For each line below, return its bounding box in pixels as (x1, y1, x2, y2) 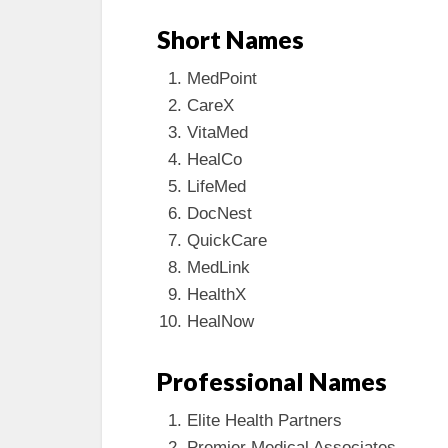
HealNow (187, 311, 254, 331)
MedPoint (187, 68, 257, 88)
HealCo (187, 149, 242, 169)
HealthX (187, 284, 246, 304)
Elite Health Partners (187, 410, 342, 430)
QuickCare (187, 230, 267, 250)
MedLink (187, 257, 250, 277)
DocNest (187, 203, 252, 223)
